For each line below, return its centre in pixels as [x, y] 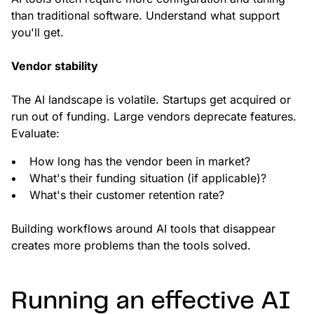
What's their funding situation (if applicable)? [148, 178]
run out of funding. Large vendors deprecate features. [154, 117]
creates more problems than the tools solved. [131, 246]
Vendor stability [55, 66]
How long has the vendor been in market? [140, 162]
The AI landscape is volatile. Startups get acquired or [151, 100]
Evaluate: [35, 134]
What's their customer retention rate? [127, 195]
